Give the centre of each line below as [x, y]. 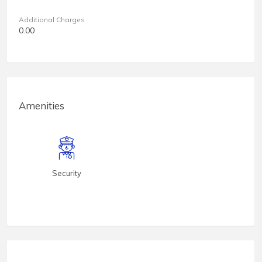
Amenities [42, 106]
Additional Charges [52, 20]
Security [67, 173]
